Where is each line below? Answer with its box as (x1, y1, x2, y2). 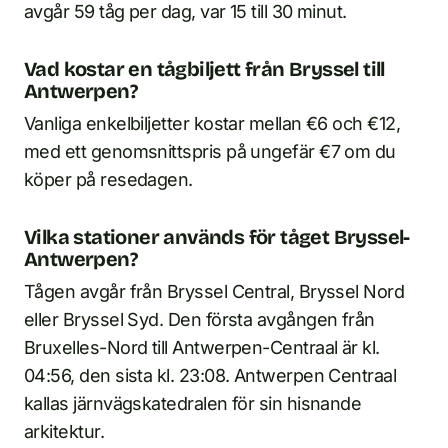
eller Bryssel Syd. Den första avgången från (24, 309, 375, 331)
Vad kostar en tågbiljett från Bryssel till (24, 57, 385, 82)
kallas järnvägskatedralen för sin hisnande (24, 393, 362, 415)
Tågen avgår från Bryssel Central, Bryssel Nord (24, 281, 405, 303)
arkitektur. (24, 421, 105, 443)
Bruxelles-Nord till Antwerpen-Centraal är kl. (24, 337, 380, 359)
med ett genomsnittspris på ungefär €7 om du (24, 141, 396, 163)
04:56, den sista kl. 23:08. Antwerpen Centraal (24, 365, 397, 387)
